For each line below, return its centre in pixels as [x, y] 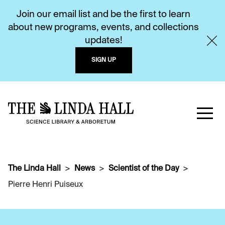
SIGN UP [103, 60]
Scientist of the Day [144, 169]
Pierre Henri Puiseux [45, 185]
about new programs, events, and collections [103, 28]
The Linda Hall [34, 169]
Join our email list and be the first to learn [103, 15]
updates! [103, 41]
